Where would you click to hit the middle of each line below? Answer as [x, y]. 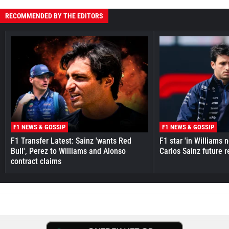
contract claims [36, 162]
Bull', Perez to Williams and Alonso [68, 151]
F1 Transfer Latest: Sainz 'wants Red [71, 141]
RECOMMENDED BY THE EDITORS [54, 16]
